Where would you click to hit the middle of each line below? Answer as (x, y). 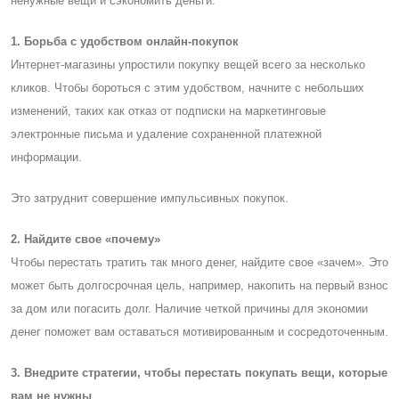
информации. (46, 157)
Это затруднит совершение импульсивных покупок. (150, 198)
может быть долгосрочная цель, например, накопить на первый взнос (199, 285)
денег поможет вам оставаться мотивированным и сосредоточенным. (199, 331)
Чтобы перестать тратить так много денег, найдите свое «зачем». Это (199, 262)
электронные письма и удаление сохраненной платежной (166, 134)
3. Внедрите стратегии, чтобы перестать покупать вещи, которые (199, 372)
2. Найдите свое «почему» (85, 239)
